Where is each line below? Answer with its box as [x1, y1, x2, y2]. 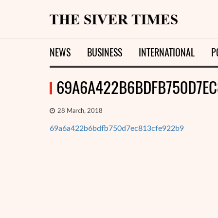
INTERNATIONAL [139, 46, 195, 59]
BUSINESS [87, 46, 122, 59]
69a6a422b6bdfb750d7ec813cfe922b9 [50, 125, 184, 132]
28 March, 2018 [56, 108, 103, 114]
